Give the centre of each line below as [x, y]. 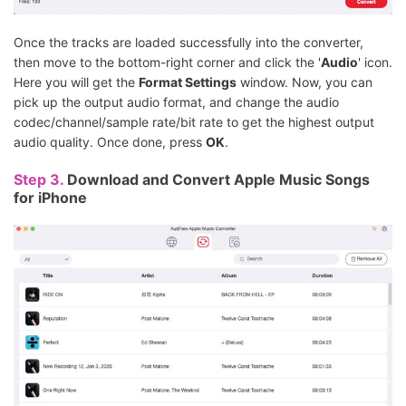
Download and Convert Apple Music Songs [218, 180]
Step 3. [40, 180]
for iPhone [50, 198]
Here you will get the [76, 82]
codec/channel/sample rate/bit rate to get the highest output [194, 122]
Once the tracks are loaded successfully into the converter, [188, 43]
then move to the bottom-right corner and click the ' [167, 63]
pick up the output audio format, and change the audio [176, 102]
